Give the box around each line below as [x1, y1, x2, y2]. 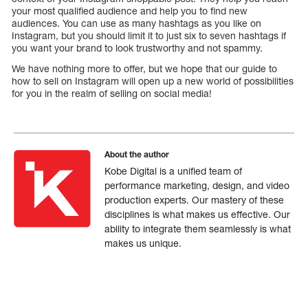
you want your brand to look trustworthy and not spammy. [12, 42, 263, 54]
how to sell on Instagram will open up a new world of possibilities [12, 75, 294, 87]
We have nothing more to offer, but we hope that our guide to [12, 63, 277, 75]
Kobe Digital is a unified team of [104, 165, 243, 177]
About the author [104, 149, 170, 160]
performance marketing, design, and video [104, 179, 290, 192]
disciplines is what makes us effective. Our [104, 208, 291, 221]
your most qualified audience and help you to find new [12, 5, 247, 17]
